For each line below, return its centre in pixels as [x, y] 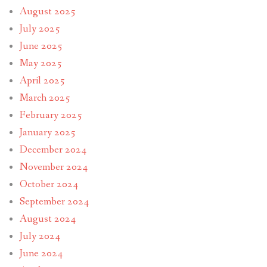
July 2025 [40, 29]
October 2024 [49, 184]
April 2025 [42, 80]
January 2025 [47, 132]
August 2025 [47, 11]
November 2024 [53, 167]
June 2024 [41, 253]
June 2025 [41, 46]
